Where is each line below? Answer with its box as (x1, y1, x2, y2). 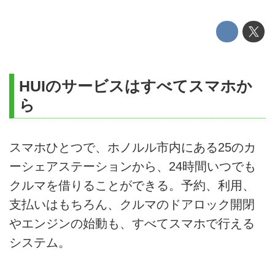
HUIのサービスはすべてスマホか (19, 77, 252, 95)
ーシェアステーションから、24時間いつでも (9, 159, 256, 173)
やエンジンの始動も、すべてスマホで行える (9, 216, 255, 230)
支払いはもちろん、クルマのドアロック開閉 (9, 197, 255, 211)
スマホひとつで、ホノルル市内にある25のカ (9, 140, 256, 154)
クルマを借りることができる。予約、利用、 (9, 178, 255, 192)
